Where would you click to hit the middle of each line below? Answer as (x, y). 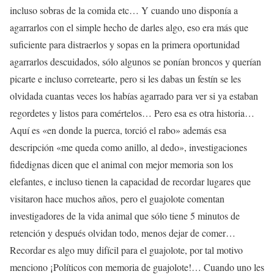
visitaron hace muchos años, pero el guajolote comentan (117, 199)
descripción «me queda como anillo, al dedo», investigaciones (128, 147)
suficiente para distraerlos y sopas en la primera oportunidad (125, 45)
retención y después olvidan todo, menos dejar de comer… (123, 233)
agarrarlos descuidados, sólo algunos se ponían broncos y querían (135, 62)
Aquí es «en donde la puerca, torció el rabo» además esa (118, 130)
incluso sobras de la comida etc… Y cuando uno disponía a (124, 10)
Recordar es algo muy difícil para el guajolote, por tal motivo (126, 250)
